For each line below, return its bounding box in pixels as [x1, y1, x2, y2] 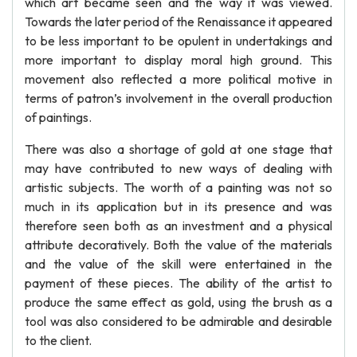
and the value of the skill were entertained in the [25, 256, 332, 272]
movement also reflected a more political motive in [25, 71, 332, 87]
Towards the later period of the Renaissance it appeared [25, 14, 332, 29]
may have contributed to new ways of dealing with [25, 160, 332, 176]
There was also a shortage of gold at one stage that [25, 141, 332, 157]
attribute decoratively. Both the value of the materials [25, 237, 332, 253]
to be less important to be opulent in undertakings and [25, 33, 332, 49]
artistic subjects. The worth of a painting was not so [25, 179, 332, 195]
